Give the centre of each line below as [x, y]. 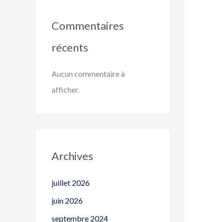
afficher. [65, 90]
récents [70, 47]
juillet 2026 [71, 182]
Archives [72, 156]
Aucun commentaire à [88, 74]
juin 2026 [67, 200]
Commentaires [88, 25]
